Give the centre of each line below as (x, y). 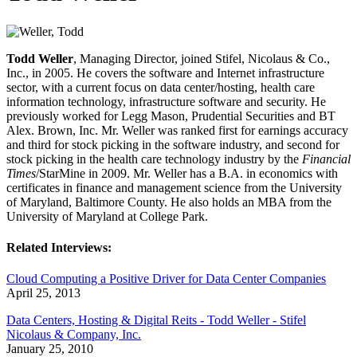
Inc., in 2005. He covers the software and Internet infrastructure (165, 73)
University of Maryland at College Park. (107, 216)
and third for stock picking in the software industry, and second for (173, 144)
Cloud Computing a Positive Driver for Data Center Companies (166, 279)
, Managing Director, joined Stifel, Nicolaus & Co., (202, 58)
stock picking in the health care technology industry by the (154, 159)
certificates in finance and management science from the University (174, 187)
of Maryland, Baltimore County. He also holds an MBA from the (169, 202)
